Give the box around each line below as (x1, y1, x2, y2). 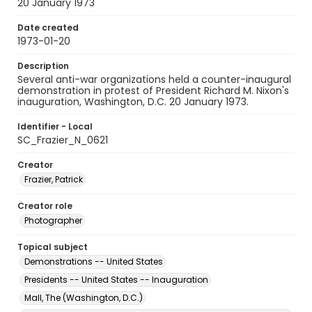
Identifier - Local (17, 120, 93, 132)
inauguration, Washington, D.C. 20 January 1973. (17, 95, 249, 109)
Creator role (17, 200, 72, 212)
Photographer (24, 214, 82, 226)
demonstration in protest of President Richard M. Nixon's (17, 84, 289, 97)
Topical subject (17, 241, 88, 253)
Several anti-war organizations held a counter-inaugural (17, 72, 291, 86)
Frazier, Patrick (24, 173, 83, 185)
